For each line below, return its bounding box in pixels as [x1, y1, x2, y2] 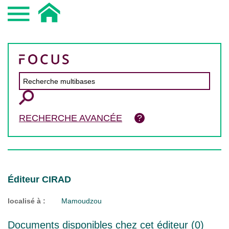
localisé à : [8, 197, 45, 205]
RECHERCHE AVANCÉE [19, 113, 122, 123]
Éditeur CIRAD [8, 174, 71, 185]
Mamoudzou [61, 197, 102, 205]
